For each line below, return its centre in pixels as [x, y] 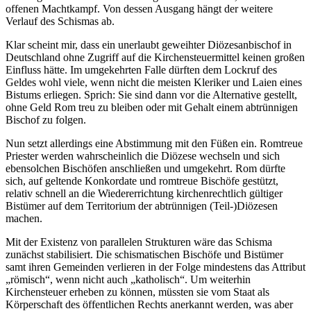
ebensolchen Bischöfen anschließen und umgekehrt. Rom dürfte [145, 169]
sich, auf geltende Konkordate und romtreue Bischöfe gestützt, [142, 181]
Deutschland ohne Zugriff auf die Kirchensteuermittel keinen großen [155, 58]
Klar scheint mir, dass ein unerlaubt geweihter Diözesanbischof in [149, 45]
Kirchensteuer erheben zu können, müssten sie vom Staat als [137, 292]
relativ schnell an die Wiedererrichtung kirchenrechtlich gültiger [144, 194]
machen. [24, 219]
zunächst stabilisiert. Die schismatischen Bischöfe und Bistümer [144, 255]
